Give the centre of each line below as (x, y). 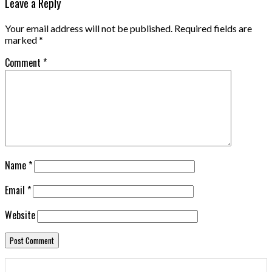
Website (20, 215)
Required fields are (213, 28)
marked (22, 39)
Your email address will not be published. (89, 28)
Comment (24, 62)
